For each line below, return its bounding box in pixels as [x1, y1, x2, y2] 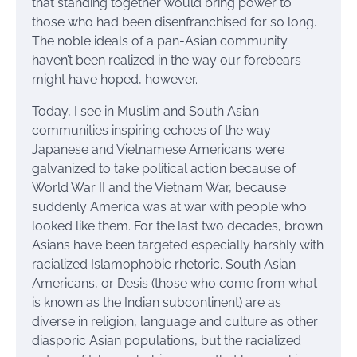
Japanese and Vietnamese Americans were [32, 142, 284, 158]
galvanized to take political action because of [32, 161, 296, 177]
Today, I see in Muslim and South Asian [32, 104, 259, 120]
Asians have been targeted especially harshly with [32, 237, 324, 253]
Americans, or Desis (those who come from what [32, 276, 317, 292]
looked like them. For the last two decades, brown [32, 218, 323, 234]
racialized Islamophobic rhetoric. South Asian [32, 257, 296, 273]
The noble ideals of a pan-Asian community [32, 33, 288, 49]
